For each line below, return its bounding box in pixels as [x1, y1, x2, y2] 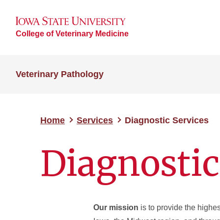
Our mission [93, 203, 138, 212]
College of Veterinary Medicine [16, 29, 129, 38]
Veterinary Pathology [16, 69, 104, 79]
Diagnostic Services [125, 115, 209, 125]
